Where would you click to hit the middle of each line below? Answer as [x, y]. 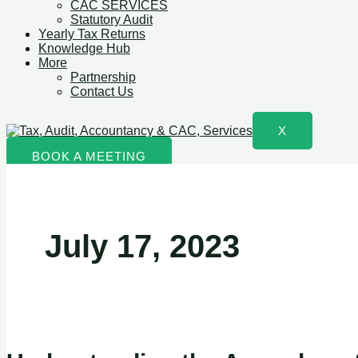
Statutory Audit [111, 20]
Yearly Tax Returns [92, 34]
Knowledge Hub [84, 48]
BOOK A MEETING [89, 156]
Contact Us [102, 91]
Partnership [103, 77]
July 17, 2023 [142, 247]
